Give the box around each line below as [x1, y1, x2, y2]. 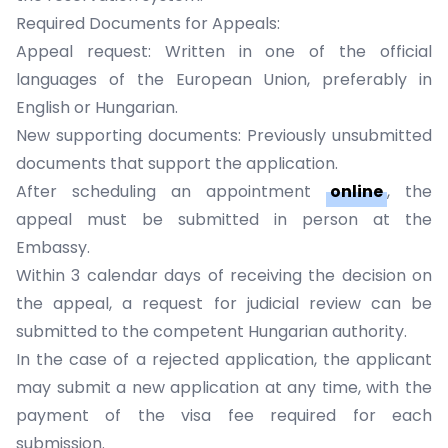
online [330, 180, 383, 203]
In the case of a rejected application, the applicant [16, 348, 432, 371]
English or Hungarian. [16, 96, 182, 119]
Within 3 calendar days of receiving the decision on [16, 264, 432, 287]
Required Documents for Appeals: [16, 12, 288, 35]
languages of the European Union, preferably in [16, 68, 432, 91]
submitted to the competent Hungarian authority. [16, 320, 415, 343]
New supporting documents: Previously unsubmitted [16, 124, 432, 147]
